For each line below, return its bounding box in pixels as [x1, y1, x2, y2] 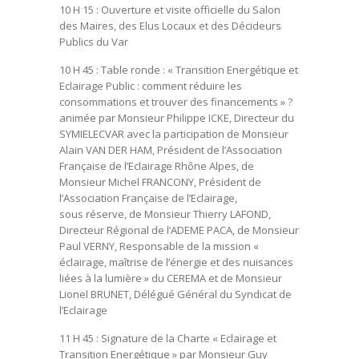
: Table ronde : [96, 63, 167, 77]
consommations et [59, 95, 151, 109]
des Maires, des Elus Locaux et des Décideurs [59, 18, 281, 33]
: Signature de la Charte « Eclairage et [96, 331, 276, 345]
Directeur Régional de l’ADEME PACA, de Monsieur [59, 223, 299, 237]
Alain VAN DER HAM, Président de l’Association [59, 143, 282, 157]
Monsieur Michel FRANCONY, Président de [59, 175, 261, 189]
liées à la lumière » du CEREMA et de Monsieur [59, 271, 282, 285]
